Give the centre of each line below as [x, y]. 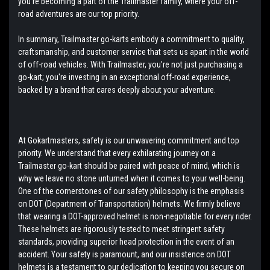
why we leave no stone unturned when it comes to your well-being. [132, 178]
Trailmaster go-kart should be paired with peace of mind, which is [129, 165]
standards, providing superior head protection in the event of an [126, 241]
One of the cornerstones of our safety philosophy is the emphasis [131, 191]
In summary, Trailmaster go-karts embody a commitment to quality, [131, 39]
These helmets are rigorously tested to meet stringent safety [121, 229]
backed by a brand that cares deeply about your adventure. [117, 89]
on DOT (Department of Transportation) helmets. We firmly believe [129, 203]
